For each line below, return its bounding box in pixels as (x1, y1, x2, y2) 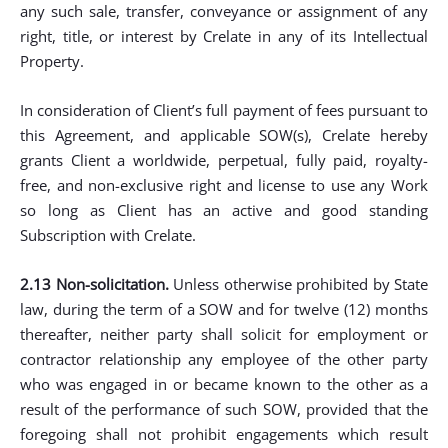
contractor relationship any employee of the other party (20, 349, 428, 369)
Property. (20, 51, 84, 71)
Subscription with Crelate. (20, 225, 196, 245)
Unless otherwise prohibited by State (168, 274, 428, 294)
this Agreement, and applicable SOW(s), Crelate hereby (20, 125, 428, 145)
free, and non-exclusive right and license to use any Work (20, 175, 428, 195)
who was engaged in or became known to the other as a (20, 374, 428, 394)
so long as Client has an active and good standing (20, 200, 428, 220)
